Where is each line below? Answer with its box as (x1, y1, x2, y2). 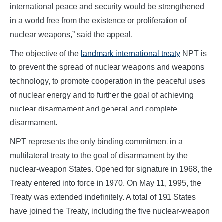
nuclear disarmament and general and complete (10, 105, 177, 113)
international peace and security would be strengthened (10, 2, 204, 11)
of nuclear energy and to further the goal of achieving (10, 91, 194, 100)
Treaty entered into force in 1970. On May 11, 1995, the (10, 179, 201, 188)
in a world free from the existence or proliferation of (10, 16, 186, 25)
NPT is (180, 49, 207, 58)
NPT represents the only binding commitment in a (10, 137, 183, 146)
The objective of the (10, 49, 81, 58)
